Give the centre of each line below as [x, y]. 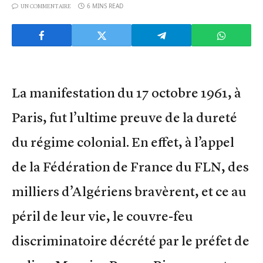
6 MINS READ [105, 6]
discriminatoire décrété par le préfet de [131, 241]
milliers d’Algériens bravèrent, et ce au [129, 192]
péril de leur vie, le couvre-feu [102, 216]
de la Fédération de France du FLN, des [130, 167]
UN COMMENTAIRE [46, 7]
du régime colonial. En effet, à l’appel [123, 142]
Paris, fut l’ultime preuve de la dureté [124, 118]
